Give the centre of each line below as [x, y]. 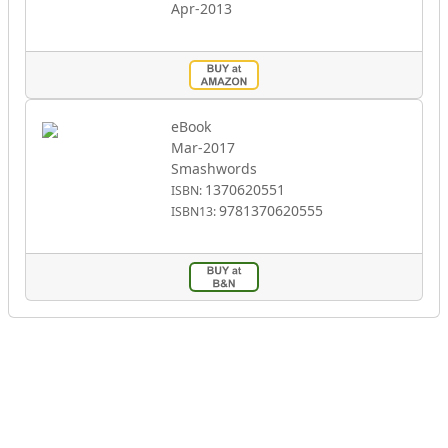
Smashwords [214, 168]
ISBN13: [195, 211]
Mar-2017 [203, 147]
